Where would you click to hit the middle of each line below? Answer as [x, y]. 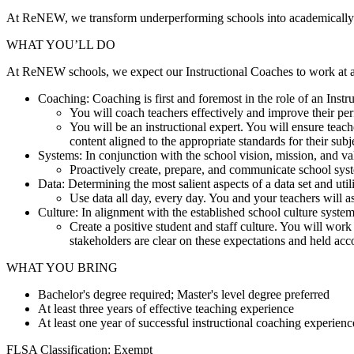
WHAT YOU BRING [62, 268]
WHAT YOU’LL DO [61, 45]
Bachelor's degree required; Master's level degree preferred [184, 295]
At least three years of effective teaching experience [166, 309]
